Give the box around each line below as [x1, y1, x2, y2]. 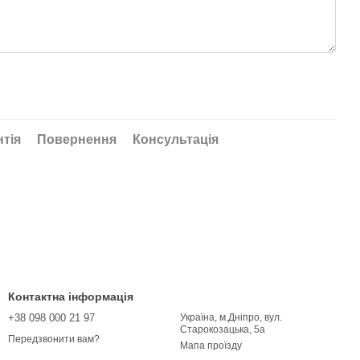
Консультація [133, 133, 219, 146]
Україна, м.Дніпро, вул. [180, 312, 282, 323]
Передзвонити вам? [8, 333, 100, 346]
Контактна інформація [8, 290, 133, 303]
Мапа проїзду [180, 340, 242, 351]
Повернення [37, 133, 117, 146]
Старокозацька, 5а [180, 324, 265, 335]
